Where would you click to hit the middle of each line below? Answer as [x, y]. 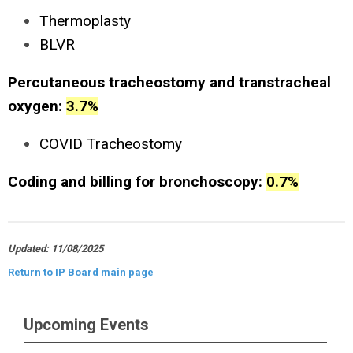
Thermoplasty [85, 21]
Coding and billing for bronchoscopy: [137, 182]
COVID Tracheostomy [111, 144]
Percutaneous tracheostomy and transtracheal [169, 82]
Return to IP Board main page [81, 272]
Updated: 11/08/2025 [56, 249]
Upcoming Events [86, 325]
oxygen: [37, 106]
